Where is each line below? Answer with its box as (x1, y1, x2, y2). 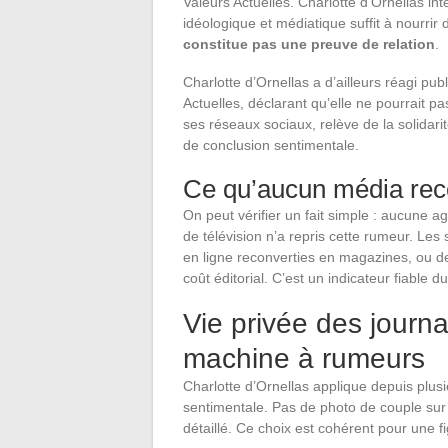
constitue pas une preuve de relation (183, 36, 435, 53)
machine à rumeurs (183, 343, 425, 375)
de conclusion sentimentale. (183, 137, 359, 154)
